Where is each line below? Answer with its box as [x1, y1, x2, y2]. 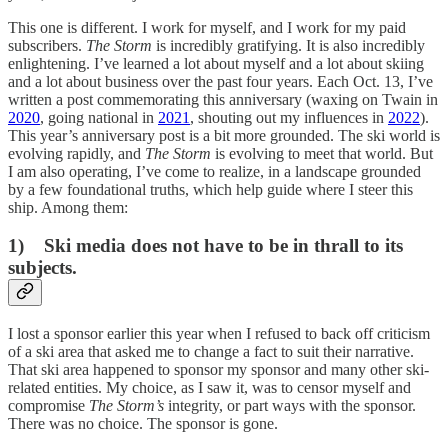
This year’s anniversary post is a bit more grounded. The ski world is [8, 126, 440, 144]
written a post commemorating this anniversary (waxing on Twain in [8, 90, 438, 108]
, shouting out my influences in [190, 108, 388, 126]
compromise [8, 396, 89, 414]
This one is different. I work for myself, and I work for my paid [8, 18, 406, 36]
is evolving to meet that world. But [215, 144, 433, 162]
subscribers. [8, 36, 86, 54]
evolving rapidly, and [8, 144, 145, 162]
